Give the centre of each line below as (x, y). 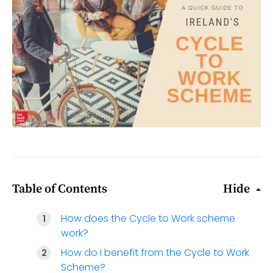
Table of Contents (60, 190)
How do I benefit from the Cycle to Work (155, 253)
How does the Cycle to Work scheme (148, 219)
